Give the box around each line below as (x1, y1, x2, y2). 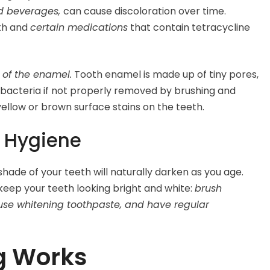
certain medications (30, 20, 128, 35)
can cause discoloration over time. (63, 4, 226, 19)
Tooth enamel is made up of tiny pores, (72, 67, 259, 82)
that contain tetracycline (128, 20, 250, 35)
